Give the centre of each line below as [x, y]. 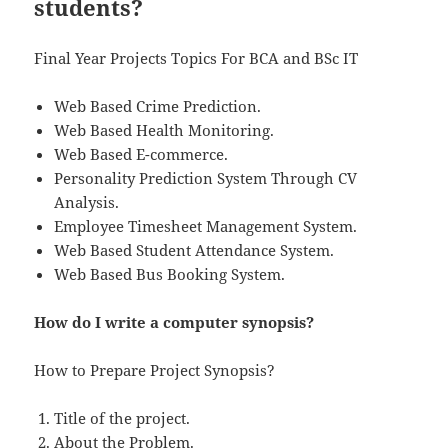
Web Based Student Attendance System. [194, 250]
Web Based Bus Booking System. [170, 274]
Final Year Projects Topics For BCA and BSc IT [196, 58]
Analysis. [87, 202]
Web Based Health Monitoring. [164, 130]
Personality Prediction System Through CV [206, 178]
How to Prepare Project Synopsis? [155, 370]
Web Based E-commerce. [141, 154]
